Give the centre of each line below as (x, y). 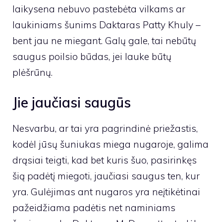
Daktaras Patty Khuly (146, 25)
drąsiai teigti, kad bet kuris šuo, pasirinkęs (105, 160)
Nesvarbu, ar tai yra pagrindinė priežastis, (105, 129)
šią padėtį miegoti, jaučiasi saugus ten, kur (106, 176)
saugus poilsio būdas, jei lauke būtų (92, 56)
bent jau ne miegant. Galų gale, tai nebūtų (104, 40)
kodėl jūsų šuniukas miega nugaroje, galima (111, 144)
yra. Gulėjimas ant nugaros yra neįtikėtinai (106, 192)
